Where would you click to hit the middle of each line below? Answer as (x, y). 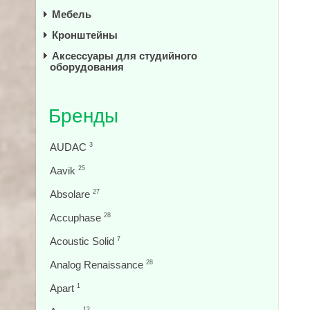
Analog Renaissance (98, 265)
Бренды (83, 116)
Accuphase (77, 218)
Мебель (72, 14)
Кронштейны (85, 35)
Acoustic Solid (83, 241)
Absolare (71, 194)
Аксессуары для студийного (125, 56)
